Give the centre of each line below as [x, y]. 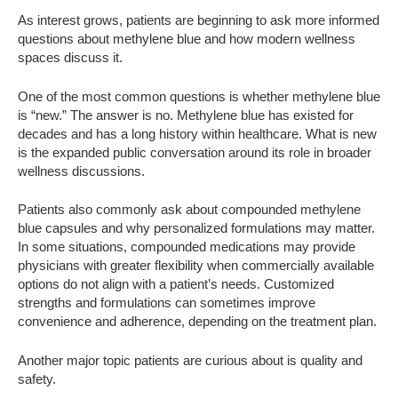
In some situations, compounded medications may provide [187, 247]
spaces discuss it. [70, 58]
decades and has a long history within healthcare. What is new [197, 133]
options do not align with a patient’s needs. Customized [176, 284]
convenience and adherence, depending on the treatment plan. [197, 322]
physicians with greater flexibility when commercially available [196, 266]
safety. [37, 378]
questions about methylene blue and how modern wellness [187, 39]
